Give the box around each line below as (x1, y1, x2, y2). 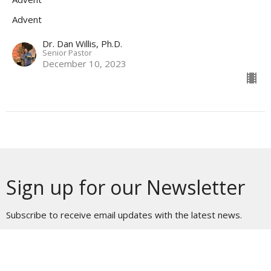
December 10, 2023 (42, 57, 126, 70)
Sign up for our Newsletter (6, 174, 245, 200)
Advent (12, 13, 42, 25)
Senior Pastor (42, 47, 92, 58)
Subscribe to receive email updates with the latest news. (6, 208, 242, 221)
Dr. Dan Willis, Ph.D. (42, 37, 122, 50)
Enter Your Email (6, 240, 75, 253)
